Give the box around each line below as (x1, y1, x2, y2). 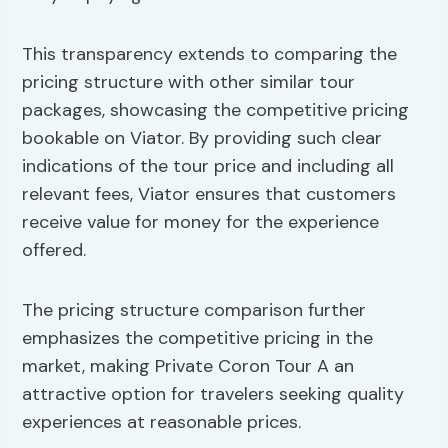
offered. (22, 238, 87, 263)
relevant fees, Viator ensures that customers (22, 182, 397, 207)
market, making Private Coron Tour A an (22, 354, 355, 379)
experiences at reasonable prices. (22, 410, 302, 435)
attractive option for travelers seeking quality (22, 382, 405, 407)
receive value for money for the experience (22, 210, 380, 235)
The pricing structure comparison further (22, 298, 367, 323)
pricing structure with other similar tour (22, 70, 356, 95)
